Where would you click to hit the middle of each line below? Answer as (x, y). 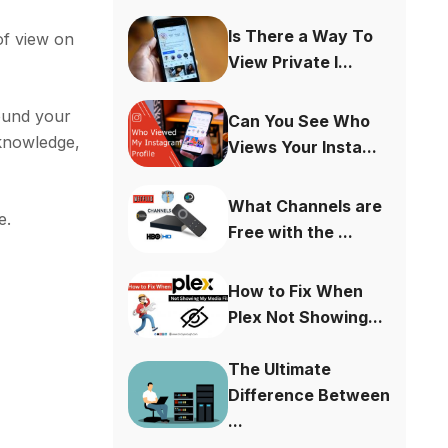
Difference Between (309, 394)
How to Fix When (296, 291)
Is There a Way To (301, 35)
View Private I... (291, 61)
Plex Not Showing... (306, 317)
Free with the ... (291, 231)
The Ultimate (280, 368)
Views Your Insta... (303, 146)
